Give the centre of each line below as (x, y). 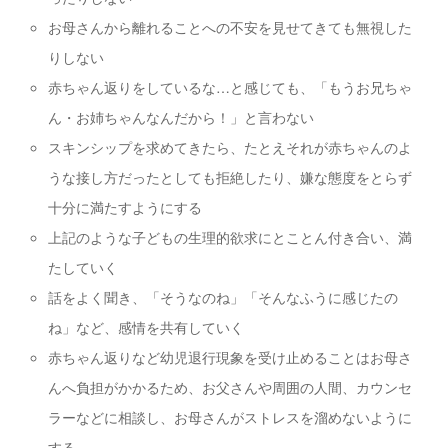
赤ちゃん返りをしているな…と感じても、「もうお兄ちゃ (230, 86)
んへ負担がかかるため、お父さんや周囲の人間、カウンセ (230, 386)
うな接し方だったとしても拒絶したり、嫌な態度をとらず (230, 176)
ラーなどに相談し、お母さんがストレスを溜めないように (230, 416)
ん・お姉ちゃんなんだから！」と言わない (181, 116)
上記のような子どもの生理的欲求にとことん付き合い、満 (230, 236)
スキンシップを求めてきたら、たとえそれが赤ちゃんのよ (230, 146)
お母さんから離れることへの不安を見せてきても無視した (230, 26)
